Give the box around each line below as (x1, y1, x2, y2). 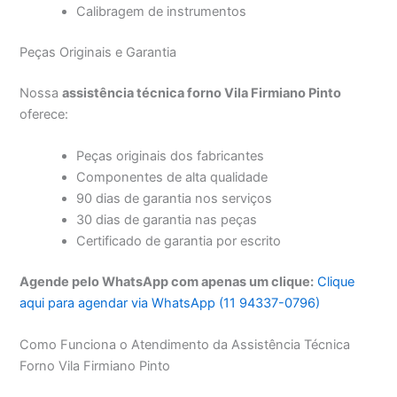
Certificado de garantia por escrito (76, 233, 282, 250)
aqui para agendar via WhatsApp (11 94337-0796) (19, 294, 321, 311)
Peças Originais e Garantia (19, 43, 177, 60)
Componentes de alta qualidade (76, 169, 269, 186)
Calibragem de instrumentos (76, 3, 247, 19)
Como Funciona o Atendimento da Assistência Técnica (19, 337, 351, 354)
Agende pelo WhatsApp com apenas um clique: (19, 273, 315, 290)
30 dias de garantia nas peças (76, 212, 258, 229)
